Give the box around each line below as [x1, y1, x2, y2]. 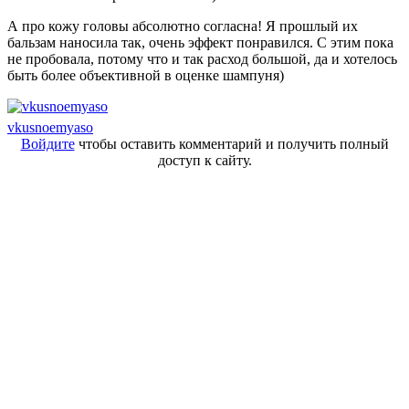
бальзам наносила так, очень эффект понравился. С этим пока [7, 34, 393, 50]
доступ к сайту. [157, 152, 252, 168]
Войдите [20, 135, 75, 152]
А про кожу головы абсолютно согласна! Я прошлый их [7, 17, 358, 34]
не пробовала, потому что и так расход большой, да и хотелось [7, 50, 397, 67]
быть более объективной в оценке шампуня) [7, 67, 284, 83]
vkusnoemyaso [7, 119, 93, 135]
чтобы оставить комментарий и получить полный [74, 135, 389, 152]
